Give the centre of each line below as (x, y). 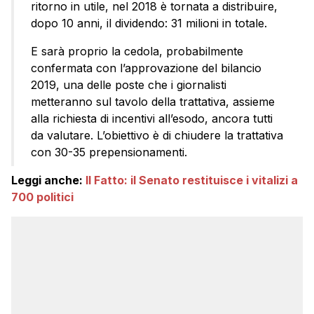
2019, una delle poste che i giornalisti (129, 85)
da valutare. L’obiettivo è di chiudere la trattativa (157, 136)
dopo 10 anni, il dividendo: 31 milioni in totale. (149, 23)
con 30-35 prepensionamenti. (109, 152)
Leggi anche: (48, 180)
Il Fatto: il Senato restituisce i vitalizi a (192, 180)
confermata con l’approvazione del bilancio (146, 68)
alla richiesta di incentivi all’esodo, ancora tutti (152, 119)
